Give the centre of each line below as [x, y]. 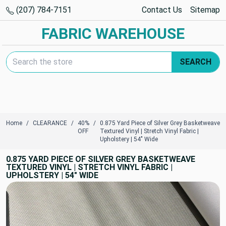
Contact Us [162, 10]
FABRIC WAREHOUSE [113, 34]
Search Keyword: [35, 57]
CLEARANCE [50, 123]
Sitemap [205, 10]
